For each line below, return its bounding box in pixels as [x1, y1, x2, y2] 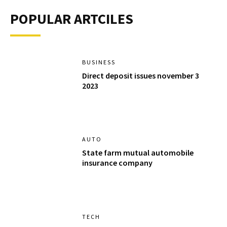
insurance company [82, 158, 153, 168]
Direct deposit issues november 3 [82, 70, 200, 81]
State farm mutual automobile [82, 147, 194, 158]
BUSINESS [82, 58, 116, 66]
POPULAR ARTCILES [10, 9, 133, 28]
